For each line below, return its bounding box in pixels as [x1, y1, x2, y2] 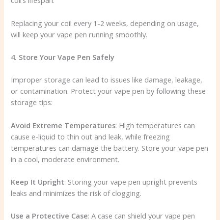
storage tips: [11, 97, 53, 108]
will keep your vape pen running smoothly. [11, 29, 148, 39]
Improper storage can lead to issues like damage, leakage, [11, 75, 203, 85]
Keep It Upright [11, 177, 65, 187]
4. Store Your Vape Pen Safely [11, 52, 115, 62]
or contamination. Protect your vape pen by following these [11, 86, 206, 96]
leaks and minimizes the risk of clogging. [11, 188, 142, 198]
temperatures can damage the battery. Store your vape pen [11, 142, 209, 153]
